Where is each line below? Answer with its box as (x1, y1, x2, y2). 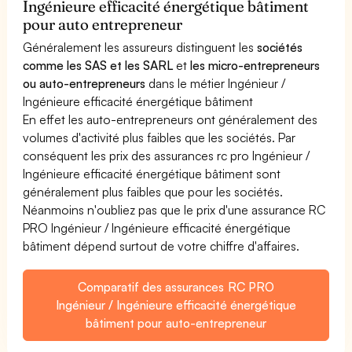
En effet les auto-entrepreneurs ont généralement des (23, 111, 318, 127)
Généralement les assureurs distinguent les (23, 38, 258, 55)
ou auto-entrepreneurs (23, 75, 146, 91)
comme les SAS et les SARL (23, 57, 174, 73)
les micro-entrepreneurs (190, 57, 321, 73)
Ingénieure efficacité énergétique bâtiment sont (23, 165, 281, 181)
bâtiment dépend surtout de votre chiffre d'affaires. (23, 237, 300, 254)
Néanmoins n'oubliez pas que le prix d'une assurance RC (23, 201, 326, 218)
